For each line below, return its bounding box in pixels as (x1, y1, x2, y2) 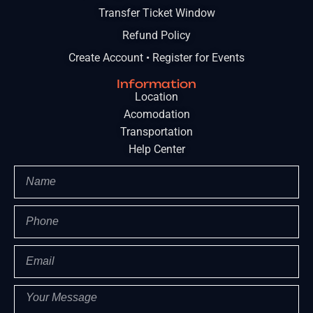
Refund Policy (122, 28, 191, 42)
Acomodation (123, 107, 190, 121)
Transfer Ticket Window (98, 6, 215, 20)
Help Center (128, 142, 185, 156)
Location (135, 89, 178, 103)
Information (117, 76, 196, 91)
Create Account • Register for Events (68, 50, 245, 64)
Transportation (120, 124, 193, 138)
